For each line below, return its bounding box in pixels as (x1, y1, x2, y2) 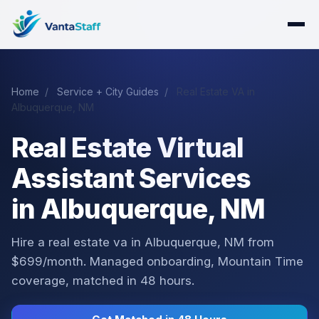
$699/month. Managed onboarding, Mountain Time (11, 254, 303, 268)
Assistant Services (11, 162, 251, 194)
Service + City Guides (57, 85, 159, 98)
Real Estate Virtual (11, 132, 244, 164)
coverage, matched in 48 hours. (11, 273, 194, 288)
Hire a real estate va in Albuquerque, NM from (11, 235, 274, 249)
